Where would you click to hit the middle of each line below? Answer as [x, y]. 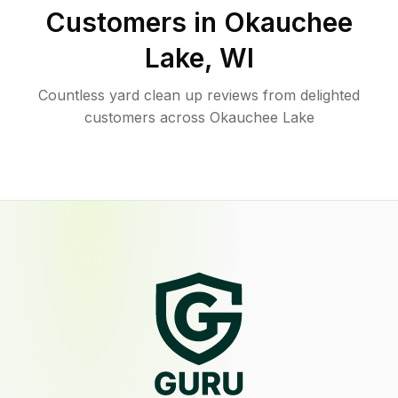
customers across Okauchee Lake [199, 117]
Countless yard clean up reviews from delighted [199, 95]
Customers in [135, 22]
